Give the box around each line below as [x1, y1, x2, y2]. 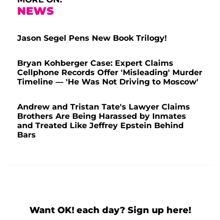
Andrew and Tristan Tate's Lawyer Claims [17, 102, 190, 111]
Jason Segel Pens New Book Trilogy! [17, 33, 167, 43]
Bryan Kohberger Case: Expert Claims [17, 58, 173, 68]
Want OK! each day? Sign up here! [29, 204, 191, 216]
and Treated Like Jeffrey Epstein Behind [17, 120, 184, 130]
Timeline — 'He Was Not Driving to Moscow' [17, 77, 198, 86]
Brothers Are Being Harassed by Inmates [17, 111, 186, 121]
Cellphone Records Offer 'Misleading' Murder [17, 67, 202, 77]
